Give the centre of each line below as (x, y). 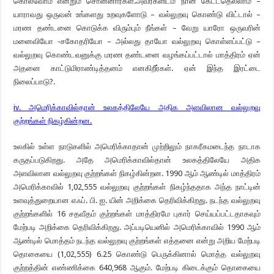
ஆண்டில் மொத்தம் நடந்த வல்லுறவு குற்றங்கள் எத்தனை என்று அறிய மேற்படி (137, 241)
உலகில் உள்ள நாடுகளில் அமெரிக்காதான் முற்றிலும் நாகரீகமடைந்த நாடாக (137, 146)
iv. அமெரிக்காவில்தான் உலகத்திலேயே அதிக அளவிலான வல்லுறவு (137, 107)
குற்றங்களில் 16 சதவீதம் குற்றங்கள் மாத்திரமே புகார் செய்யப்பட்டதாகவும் (137, 214)
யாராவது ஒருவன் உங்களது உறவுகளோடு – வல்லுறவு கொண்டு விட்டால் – (137, 14)
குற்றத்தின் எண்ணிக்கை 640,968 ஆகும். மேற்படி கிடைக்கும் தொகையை (137, 268)
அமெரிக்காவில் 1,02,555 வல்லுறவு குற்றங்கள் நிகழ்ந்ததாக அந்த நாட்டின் (137, 187)
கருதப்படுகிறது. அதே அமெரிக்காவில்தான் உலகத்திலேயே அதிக (137, 160)
